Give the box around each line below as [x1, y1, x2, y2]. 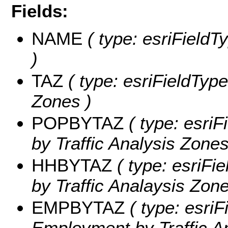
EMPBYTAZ [32, 197, 125, 218]
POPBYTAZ [32, 113, 124, 133]
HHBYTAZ [32, 155, 112, 176]
